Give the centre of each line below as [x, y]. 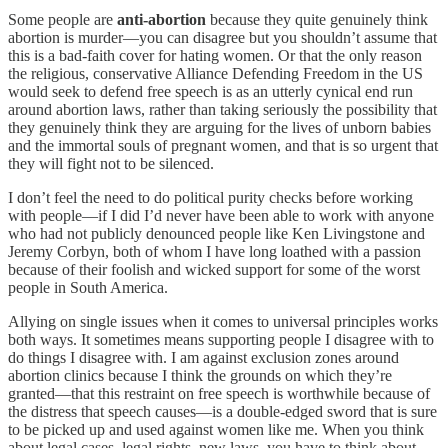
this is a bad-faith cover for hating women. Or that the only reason [215, 56]
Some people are [62, 20]
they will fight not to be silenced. [111, 164]
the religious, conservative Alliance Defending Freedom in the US [215, 74]
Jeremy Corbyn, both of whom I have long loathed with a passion [214, 252]
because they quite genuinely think [317, 20]
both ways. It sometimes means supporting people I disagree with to [221, 340]
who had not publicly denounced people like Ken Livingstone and [216, 234]
